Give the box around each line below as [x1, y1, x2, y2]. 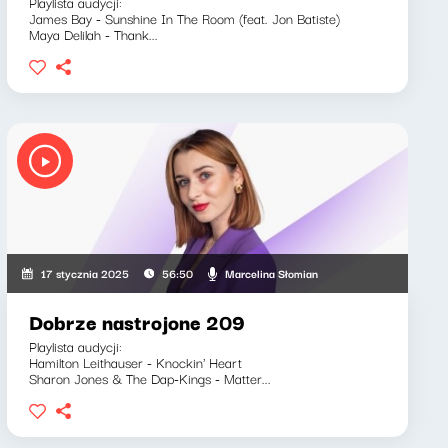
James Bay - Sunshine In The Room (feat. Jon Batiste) [28, 7, 340, 29]
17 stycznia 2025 [40, 264, 129, 282]
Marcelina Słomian [224, 263, 318, 282]
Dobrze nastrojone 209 [28, 306, 245, 337]
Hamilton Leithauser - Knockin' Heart [28, 351, 242, 373]
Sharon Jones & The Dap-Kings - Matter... [28, 367, 271, 389]
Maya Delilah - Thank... [28, 23, 158, 45]
